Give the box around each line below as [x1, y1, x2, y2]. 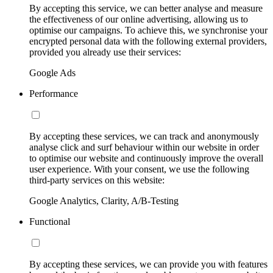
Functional [29, 216, 70, 227]
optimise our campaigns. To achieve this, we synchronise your [29, 25, 268, 36]
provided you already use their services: [29, 47, 181, 58]
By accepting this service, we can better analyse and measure [29, 3, 263, 14]
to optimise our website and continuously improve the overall [29, 153, 263, 164]
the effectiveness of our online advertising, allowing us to [29, 14, 248, 25]
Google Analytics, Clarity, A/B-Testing [29, 196, 179, 207]
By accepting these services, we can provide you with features [29, 259, 268, 270]
